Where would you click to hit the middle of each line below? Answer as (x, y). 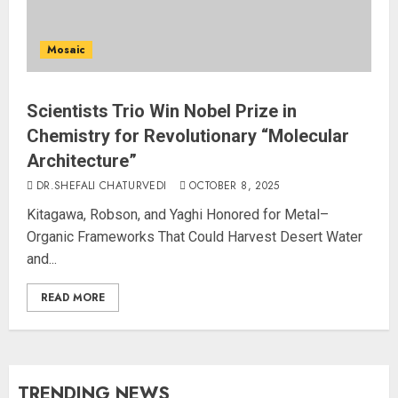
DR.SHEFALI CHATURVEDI (102, 186)
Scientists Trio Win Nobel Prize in (162, 111)
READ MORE (73, 298)
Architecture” (82, 161)
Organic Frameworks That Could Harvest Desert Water (195, 237)
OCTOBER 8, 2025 (235, 186)
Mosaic (66, 50)
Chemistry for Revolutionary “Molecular (188, 136)
